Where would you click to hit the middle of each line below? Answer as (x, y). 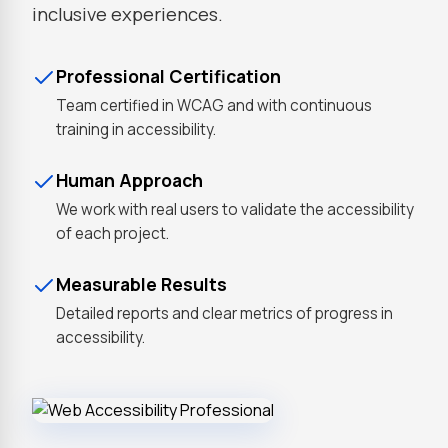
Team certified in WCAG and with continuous (214, 105)
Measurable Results (141, 284)
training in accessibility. (136, 129)
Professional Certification (168, 76)
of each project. (112, 233)
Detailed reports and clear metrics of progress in (224, 313)
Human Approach (129, 180)
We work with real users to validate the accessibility (235, 209)
